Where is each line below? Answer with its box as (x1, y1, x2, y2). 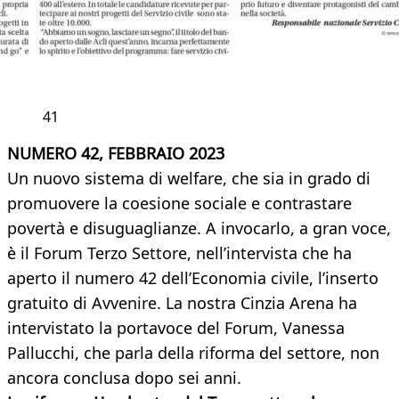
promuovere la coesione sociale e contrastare (7, 192, 352, 215)
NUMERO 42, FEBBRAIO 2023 (7, 142, 224, 165)
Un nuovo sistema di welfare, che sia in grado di (7, 167, 370, 190)
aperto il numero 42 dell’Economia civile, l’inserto (7, 267, 379, 289)
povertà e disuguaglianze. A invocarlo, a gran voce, (7, 217, 391, 240)
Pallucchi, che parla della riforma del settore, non (7, 342, 379, 364)
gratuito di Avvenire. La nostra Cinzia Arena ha (7, 292, 357, 314)
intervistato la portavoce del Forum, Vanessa (7, 317, 345, 339)
